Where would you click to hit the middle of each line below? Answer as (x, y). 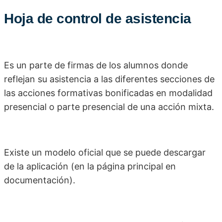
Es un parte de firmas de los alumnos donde (96, 65)
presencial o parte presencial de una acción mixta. (109, 107)
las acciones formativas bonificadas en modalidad (108, 93)
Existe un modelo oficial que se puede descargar (105, 153)
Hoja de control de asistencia (98, 19)
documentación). (40, 180)
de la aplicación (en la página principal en (90, 166)
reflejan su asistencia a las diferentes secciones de (109, 79)
